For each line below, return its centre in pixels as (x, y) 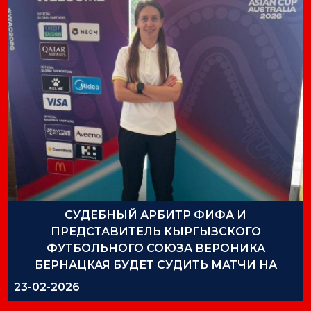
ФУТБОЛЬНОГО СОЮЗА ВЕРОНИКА (155, 248)
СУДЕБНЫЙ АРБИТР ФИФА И (155, 215)
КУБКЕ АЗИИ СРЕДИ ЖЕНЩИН (155, 281)
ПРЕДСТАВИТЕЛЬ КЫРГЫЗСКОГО (155, 232)
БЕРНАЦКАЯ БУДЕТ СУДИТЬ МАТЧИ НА (155, 265)
